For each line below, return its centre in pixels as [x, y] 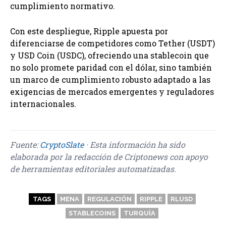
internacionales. [43, 104]
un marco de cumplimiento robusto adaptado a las [110, 80]
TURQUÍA [139, 213]
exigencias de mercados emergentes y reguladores [112, 92]
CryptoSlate [62, 145]
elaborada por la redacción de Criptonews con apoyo [109, 157]
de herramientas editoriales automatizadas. [93, 169]
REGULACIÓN [109, 199]
